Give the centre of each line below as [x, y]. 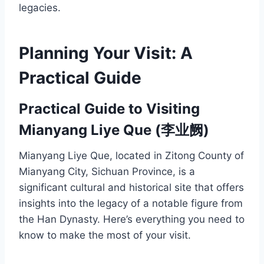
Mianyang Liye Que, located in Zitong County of [131, 156]
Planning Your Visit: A [106, 53]
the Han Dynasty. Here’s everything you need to [132, 220]
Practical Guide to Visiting [109, 109]
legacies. [40, 8]
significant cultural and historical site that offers [131, 188]
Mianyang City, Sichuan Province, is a [107, 172]
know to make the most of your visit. [105, 235]
